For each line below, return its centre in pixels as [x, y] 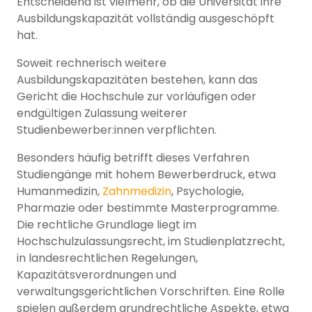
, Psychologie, [208, 192]
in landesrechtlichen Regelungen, [107, 258]
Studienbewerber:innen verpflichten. [117, 130]
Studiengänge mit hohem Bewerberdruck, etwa [146, 175]
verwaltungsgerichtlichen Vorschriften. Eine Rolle [151, 292]
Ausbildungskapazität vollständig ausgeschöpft [146, 19]
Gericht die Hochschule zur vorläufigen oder [136, 97]
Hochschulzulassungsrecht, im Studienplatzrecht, [151, 242]
